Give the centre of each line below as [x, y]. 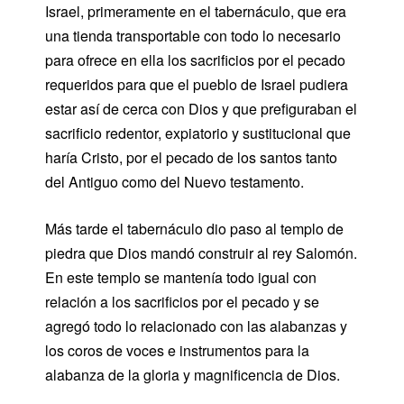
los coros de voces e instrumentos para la [177, 350]
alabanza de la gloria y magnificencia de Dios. [193, 375]
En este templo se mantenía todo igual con [181, 277]
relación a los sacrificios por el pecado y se [182, 302]
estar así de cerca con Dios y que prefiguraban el [201, 109]
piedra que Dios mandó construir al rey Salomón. [201, 253]
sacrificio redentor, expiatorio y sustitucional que [198, 133]
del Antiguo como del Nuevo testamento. [174, 182]
